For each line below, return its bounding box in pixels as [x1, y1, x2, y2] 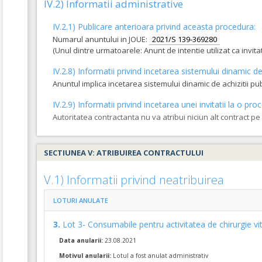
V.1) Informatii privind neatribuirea [44, 172, 224, 188]
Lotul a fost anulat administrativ [111, 251, 208, 260]
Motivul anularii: [59, 251, 111, 260]
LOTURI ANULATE [53, 196, 108, 205]
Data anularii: [59, 236, 103, 244]
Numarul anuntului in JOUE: [53, 34, 149, 44]
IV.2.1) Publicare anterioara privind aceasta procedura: [53, 21, 256, 32]
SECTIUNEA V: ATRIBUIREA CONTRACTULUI [44, 147, 204, 158]
